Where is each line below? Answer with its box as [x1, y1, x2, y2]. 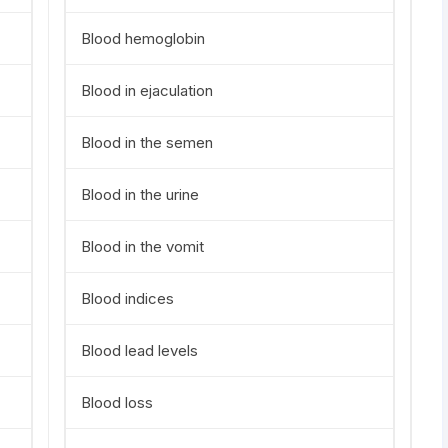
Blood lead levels [81, 341, 198, 360]
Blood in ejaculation [81, 81, 213, 100]
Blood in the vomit [81, 237, 204, 256]
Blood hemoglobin [81, 29, 205, 48]
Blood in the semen [81, 133, 213, 152]
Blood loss [81, 393, 153, 412]
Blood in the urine [81, 185, 199, 204]
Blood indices [81, 289, 174, 308]
